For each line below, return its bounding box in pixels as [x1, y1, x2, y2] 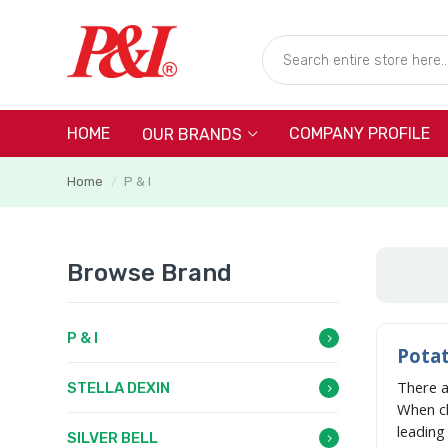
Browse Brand [67, 259, 232, 287]
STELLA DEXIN [67, 379, 170, 397]
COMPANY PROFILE [289, 124, 430, 143]
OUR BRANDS [142, 125, 242, 145]
